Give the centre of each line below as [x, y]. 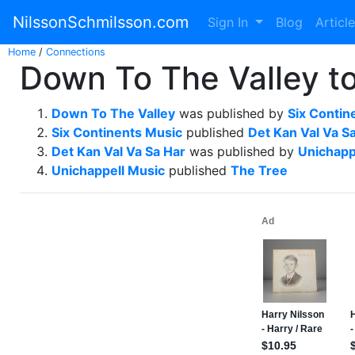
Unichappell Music [108, 170]
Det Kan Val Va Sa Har [118, 151]
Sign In [230, 22]
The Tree [259, 170]
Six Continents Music [117, 132]
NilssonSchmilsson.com [101, 22]
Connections [76, 52]
